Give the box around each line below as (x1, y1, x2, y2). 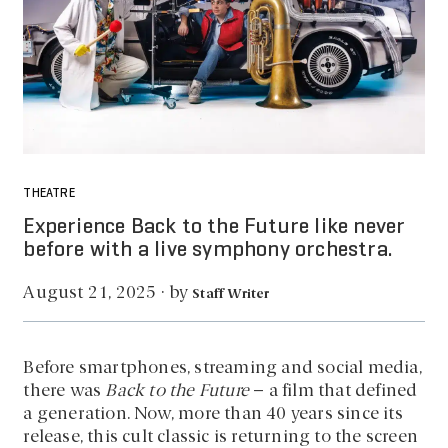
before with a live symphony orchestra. (23, 240, 393, 260)
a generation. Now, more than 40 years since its (23, 405, 403, 423)
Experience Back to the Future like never (23, 217, 406, 237)
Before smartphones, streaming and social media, (23, 359, 422, 377)
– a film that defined (249, 382, 418, 400)
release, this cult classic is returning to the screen (23, 428, 419, 446)
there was (23, 382, 106, 400)
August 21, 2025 (23, 285, 157, 303)
